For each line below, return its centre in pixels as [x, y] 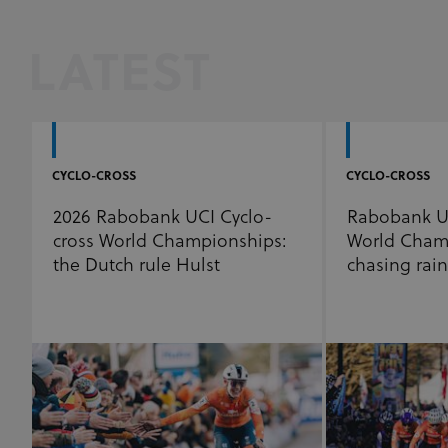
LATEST [119, 76]
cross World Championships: [170, 242]
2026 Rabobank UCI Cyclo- [162, 218]
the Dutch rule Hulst [136, 266]
